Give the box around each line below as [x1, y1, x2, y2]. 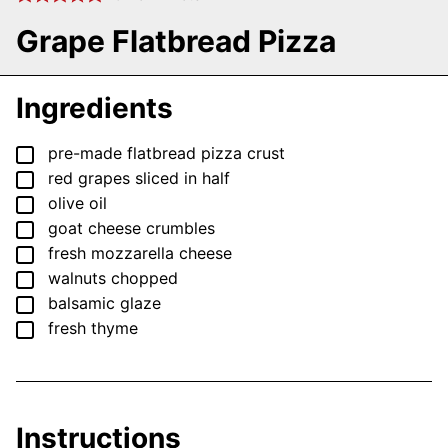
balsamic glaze [48, 293, 161, 314]
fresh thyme [48, 318, 138, 339]
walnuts [48, 268, 106, 289]
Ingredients [16, 91, 180, 126]
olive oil [48, 193, 107, 214]
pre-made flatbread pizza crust [48, 143, 285, 164]
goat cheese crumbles [48, 218, 215, 239]
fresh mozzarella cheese [48, 243, 232, 264]
